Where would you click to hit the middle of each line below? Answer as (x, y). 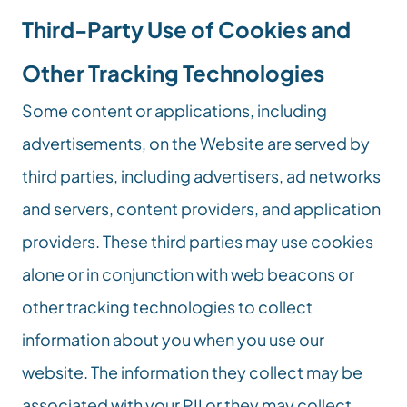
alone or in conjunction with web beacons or (188, 274)
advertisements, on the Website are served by (196, 143)
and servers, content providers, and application (201, 208)
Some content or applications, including (174, 110)
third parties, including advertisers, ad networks (201, 176)
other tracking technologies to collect (167, 307)
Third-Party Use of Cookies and (186, 29)
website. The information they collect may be (192, 372)
